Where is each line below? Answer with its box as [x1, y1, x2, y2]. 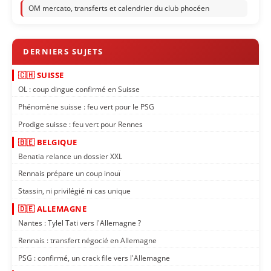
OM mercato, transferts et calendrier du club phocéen [28, 3, 209, 14]
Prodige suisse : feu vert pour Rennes [18, 119, 143, 129]
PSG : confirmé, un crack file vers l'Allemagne [18, 253, 170, 263]
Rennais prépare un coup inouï [18, 169, 120, 178]
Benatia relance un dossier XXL [18, 151, 122, 161]
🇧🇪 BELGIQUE [18, 136, 77, 148]
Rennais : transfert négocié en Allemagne [18, 235, 157, 245]
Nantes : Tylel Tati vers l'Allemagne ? [18, 218, 141, 228]
